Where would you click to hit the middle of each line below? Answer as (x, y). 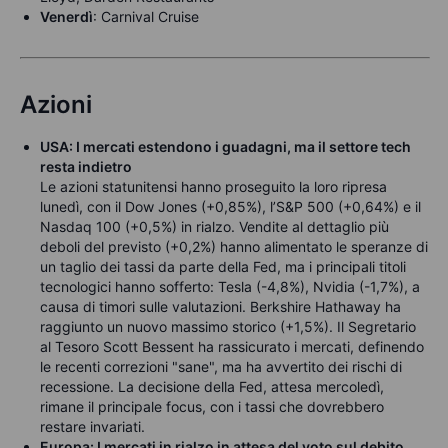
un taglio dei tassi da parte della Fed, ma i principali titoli (223, 267)
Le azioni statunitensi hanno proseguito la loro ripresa (213, 187)
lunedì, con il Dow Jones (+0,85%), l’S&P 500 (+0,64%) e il (230, 207)
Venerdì (66, 17)
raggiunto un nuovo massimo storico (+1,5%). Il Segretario (228, 327)
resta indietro (86, 167)
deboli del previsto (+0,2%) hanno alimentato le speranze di (234, 247)
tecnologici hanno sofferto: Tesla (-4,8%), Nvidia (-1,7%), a (230, 287)
